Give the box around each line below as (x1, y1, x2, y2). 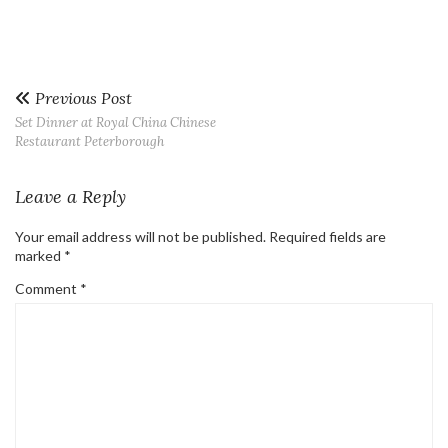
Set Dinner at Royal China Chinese (15, 114, 216, 131)
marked (15, 247, 64, 264)
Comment (15, 280, 80, 297)
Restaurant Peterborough (15, 133, 164, 150)
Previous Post (31, 88, 132, 108)
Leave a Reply (15, 185, 126, 208)
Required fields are (269, 228, 386, 245)
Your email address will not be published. (15, 228, 266, 245)
